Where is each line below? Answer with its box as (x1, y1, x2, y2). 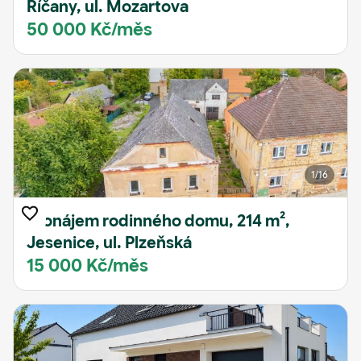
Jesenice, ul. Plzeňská (27, 233, 192, 253)
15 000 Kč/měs (27, 255, 148, 276)
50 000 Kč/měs (27, 19, 152, 40)
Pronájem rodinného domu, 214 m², (27, 211, 290, 231)
